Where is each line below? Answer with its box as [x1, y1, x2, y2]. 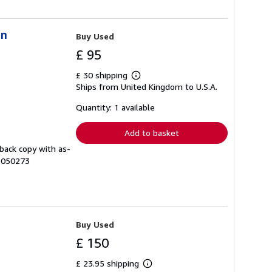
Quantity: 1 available [76, 102, 155, 112]
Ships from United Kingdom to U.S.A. [76, 81, 217, 92]
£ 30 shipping [76, 70, 130, 80]
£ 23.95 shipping [76, 258, 141, 268]
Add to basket [124, 127, 179, 138]
